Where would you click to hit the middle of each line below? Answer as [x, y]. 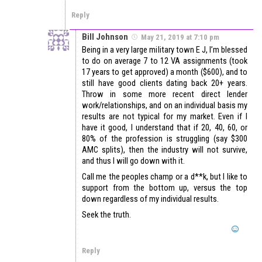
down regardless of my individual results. [150, 199]
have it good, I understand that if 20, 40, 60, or [165, 128]
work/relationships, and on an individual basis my [165, 106]
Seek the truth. [106, 215]
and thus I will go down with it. [133, 161]
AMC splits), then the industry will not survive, [165, 150]
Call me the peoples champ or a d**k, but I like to [165, 177]
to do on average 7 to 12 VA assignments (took [165, 61]
